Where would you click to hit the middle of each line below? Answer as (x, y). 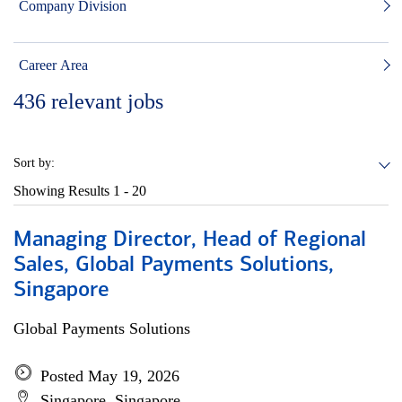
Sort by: (34, 163)
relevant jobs (107, 101)
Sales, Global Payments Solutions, (174, 266)
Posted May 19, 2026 (110, 376)
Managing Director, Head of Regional (190, 240)
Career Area (53, 65)
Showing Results (63, 191)
